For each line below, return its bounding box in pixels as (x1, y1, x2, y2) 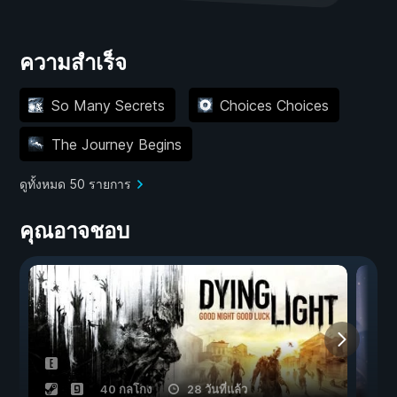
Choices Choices (220, 96, 329, 114)
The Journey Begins (51, 135, 182, 153)
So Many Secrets (51, 96, 165, 114)
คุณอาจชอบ (19, 218, 129, 245)
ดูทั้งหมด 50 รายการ (19, 176, 131, 192)
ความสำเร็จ (19, 50, 127, 76)
